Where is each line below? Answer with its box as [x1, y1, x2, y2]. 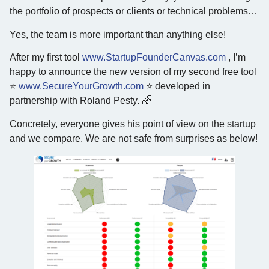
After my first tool [10, 52, 82, 63]
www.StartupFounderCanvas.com [82, 52, 226, 63]
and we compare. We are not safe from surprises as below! [10, 133, 258, 144]
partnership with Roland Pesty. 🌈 [10, 95, 151, 106]
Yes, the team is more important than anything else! [10, 29, 226, 40]
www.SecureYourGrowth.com [19, 81, 144, 92]
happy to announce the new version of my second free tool [10, 67, 256, 77]
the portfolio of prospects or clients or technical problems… [10, 6, 258, 17]
